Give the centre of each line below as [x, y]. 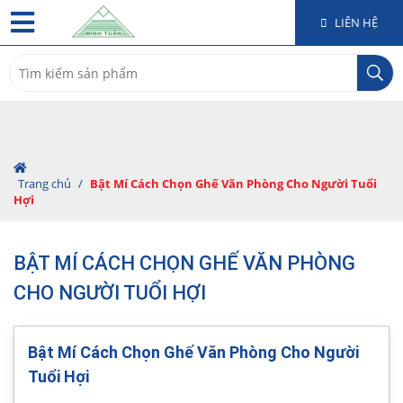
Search [30, 63]
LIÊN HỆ [355, 22]
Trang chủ [45, 184]
